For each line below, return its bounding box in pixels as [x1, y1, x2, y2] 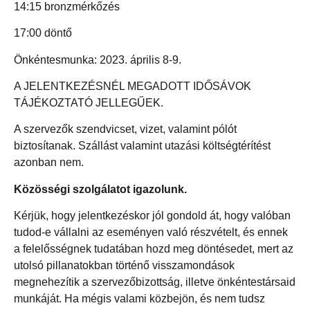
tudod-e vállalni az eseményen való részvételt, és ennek [14, 226, 288, 239]
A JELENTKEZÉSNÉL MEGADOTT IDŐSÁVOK [14, 80, 251, 92]
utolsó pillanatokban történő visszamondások [14, 259, 235, 272]
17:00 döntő [14, 27, 72, 39]
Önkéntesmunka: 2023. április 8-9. [14, 53, 181, 66]
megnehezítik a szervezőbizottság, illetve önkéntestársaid [14, 276, 295, 289]
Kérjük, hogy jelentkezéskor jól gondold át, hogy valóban [14, 210, 291, 222]
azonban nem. [14, 156, 84, 169]
